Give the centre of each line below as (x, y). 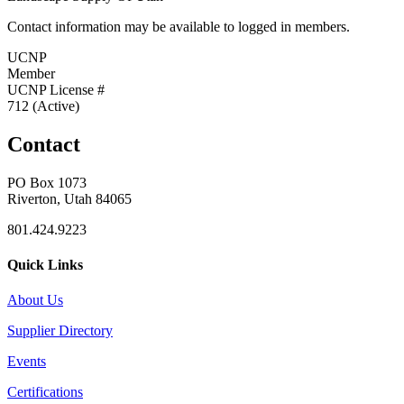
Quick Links (45, 264)
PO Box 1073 (47, 182)
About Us (35, 300)
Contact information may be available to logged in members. (179, 26)
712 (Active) (43, 106)
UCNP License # (56, 89)
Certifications (45, 392)
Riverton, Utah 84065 (69, 198)
